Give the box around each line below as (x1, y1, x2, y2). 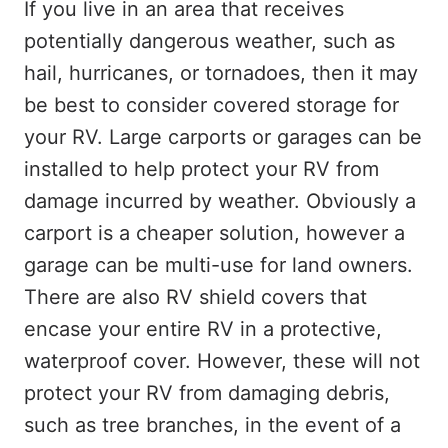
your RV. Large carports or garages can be (24, 125, 422, 149)
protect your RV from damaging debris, (24, 381, 390, 405)
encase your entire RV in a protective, (24, 317, 382, 341)
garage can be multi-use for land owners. (24, 253, 413, 277)
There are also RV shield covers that (24, 285, 367, 309)
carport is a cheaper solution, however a (24, 221, 405, 245)
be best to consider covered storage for (24, 93, 399, 117)
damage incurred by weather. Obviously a (24, 189, 416, 213)
